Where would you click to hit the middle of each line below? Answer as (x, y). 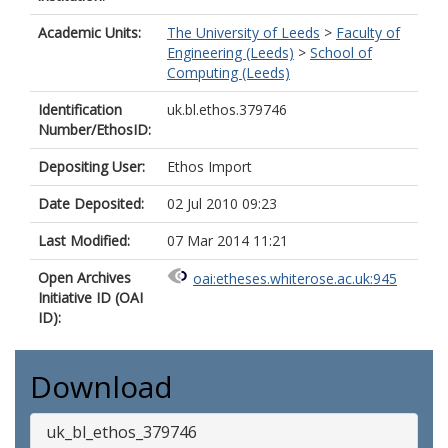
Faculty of (368, 32)
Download (101, 386)
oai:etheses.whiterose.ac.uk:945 (295, 279)
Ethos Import (209, 166)
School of (341, 52)
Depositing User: (91, 166)
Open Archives (84, 277)
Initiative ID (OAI (90, 297)
